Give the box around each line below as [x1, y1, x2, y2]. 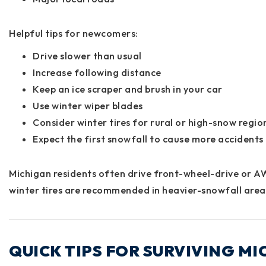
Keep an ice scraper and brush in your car [33, 83, 223, 95]
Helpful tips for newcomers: [9, 27, 138, 39]
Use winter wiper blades [33, 99, 143, 112]
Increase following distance [33, 66, 161, 78]
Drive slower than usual [33, 49, 142, 62]
